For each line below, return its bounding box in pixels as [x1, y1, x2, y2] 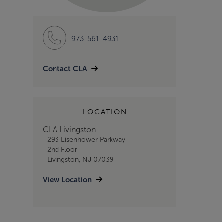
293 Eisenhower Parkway [47, 136, 125, 143]
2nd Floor [47, 146, 77, 153]
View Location [43, 175, 92, 184]
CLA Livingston [43, 125, 96, 134]
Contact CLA [43, 64, 87, 73]
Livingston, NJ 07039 [47, 156, 113, 163]
